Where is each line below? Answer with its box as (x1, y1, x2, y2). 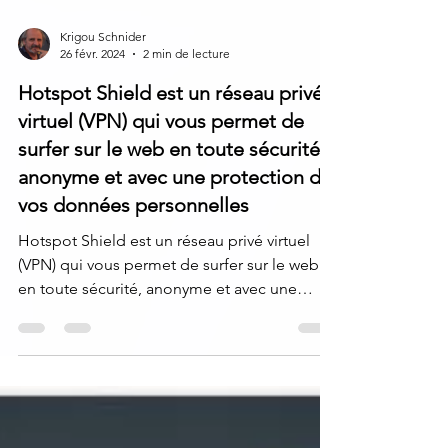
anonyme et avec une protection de (18, 209, 332, 233)
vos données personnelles (18, 237, 249, 261)
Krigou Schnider (60, 73, 146, 88)
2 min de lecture (143, 90, 230, 105)
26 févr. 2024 (60, 90, 125, 105)
